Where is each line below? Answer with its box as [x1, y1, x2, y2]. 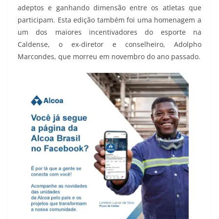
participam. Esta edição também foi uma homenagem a [18, 15, 201, 24]
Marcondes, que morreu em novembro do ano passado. [18, 51, 200, 61]
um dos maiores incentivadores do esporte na [18, 27, 201, 37]
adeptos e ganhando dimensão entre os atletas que [18, 2, 201, 12]
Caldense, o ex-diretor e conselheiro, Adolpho [18, 39, 201, 49]
